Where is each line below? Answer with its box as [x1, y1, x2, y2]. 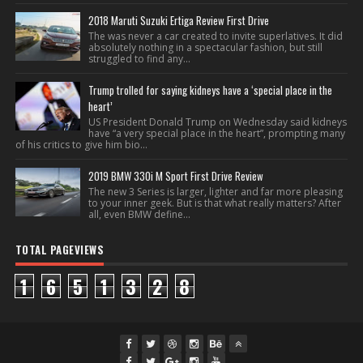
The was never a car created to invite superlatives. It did [88, 29, 343, 43]
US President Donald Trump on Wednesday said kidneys [88, 115, 347, 129]
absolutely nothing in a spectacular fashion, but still [88, 41, 322, 54]
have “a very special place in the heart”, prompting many [88, 126, 345, 140]
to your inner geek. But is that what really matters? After [88, 196, 341, 210]
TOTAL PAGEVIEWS [15, 241, 105, 258]
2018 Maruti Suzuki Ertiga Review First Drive [88, 12, 269, 28]
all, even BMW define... [88, 207, 190, 221]
